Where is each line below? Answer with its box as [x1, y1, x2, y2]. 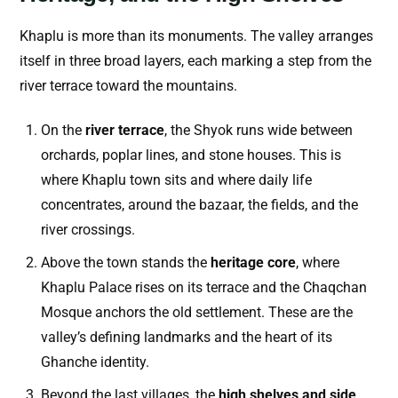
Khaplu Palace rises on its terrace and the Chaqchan [41, 279, 367, 297]
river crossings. [41, 221, 135, 239]
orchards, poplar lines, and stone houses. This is [41, 147, 341, 164]
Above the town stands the [41, 254, 211, 272]
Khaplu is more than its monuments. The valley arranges [20, 28, 373, 45]
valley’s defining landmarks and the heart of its [41, 329, 332, 346]
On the [41, 122, 85, 139]
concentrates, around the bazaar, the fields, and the [41, 196, 358, 214]
